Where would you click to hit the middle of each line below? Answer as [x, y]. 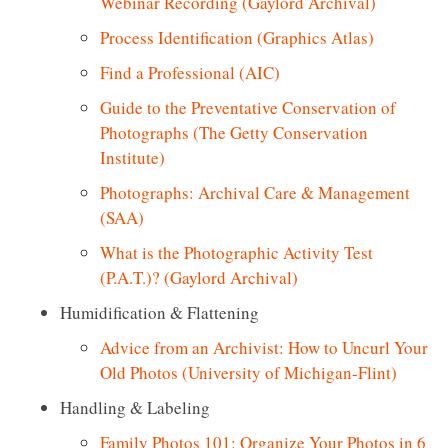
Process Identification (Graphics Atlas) [237, 37]
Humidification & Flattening [159, 312]
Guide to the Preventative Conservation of [248, 107]
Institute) [132, 157]
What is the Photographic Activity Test [236, 252]
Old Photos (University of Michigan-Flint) [248, 372]
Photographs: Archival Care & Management [255, 192]
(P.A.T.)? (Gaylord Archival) [199, 277]
